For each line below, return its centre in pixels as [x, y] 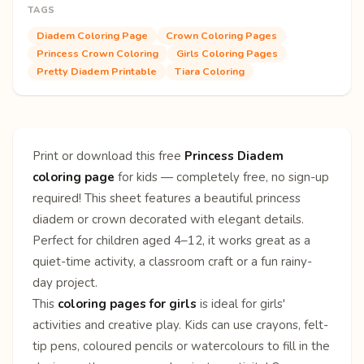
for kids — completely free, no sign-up [222, 177]
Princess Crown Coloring [97, 53]
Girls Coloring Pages [227, 53]
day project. [65, 282]
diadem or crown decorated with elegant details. [168, 219]
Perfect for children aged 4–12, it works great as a [171, 240]
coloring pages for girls [127, 303]
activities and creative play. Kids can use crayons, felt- [180, 325]
